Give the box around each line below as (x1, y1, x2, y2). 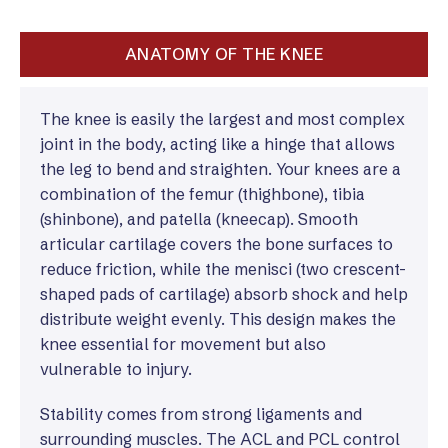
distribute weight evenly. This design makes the (40, 309, 396, 329)
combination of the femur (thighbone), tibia (40, 184, 365, 204)
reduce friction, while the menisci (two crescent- (40, 259, 406, 279)
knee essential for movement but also (40, 334, 326, 354)
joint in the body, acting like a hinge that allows (40, 134, 395, 154)
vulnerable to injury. (40, 359, 192, 379)
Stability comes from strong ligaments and (40, 404, 362, 424)
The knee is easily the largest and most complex (40, 109, 405, 129)
